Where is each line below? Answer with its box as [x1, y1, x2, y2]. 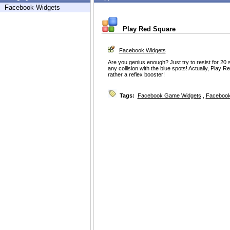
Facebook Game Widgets [137, 92, 201, 99]
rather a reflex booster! [107, 71, 165, 78]
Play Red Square [122, 25, 176, 33]
